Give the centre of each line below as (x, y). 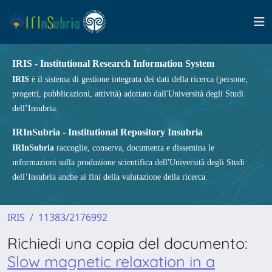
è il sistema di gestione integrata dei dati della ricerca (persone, (138, 79)
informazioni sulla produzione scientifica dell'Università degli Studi (128, 162)
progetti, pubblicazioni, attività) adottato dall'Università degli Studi (128, 94)
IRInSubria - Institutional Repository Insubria (107, 132)
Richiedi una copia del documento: (127, 243)
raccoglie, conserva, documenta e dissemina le (134, 148)
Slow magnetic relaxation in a (111, 261)
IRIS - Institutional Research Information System (113, 63)
